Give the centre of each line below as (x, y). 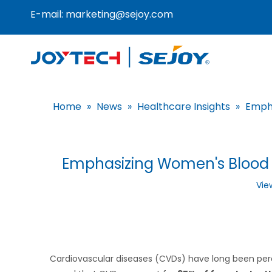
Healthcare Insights (184, 107)
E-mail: (48, 14)
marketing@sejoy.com (119, 14)
